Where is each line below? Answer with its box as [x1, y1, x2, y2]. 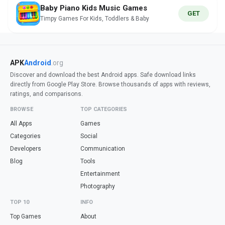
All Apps [10, 120, 32, 127]
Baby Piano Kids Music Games [40, 4, 147, 13]
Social [80, 133, 97, 140]
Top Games [10, 213, 41, 220]
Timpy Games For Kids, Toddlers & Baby [40, 15, 149, 22]
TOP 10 [10, 199, 29, 205]
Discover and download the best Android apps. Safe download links [10, 71, 196, 78]
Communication [80, 145, 125, 152]
